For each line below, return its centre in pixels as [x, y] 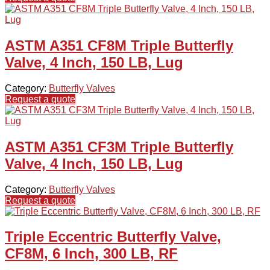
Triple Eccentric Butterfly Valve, [113, 237]
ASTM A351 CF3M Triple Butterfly [119, 146]
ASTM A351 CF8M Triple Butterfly [119, 45]
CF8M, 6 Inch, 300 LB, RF [91, 254]
